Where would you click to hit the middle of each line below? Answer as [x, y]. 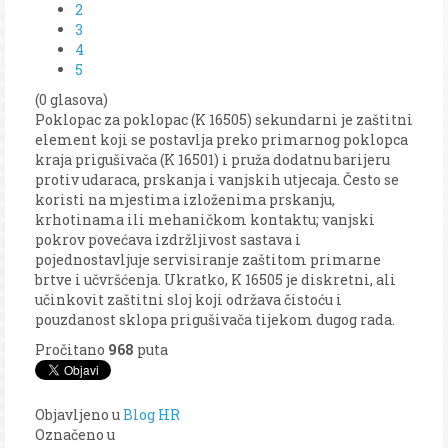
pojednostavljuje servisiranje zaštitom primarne [208, 259]
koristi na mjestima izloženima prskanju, [185, 199]
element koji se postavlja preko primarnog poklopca [221, 139]
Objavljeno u [77, 414]
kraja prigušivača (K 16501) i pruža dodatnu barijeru [212, 159]
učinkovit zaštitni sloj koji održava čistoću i [188, 299]
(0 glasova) [71, 99]
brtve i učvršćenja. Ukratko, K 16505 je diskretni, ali [215, 279]
